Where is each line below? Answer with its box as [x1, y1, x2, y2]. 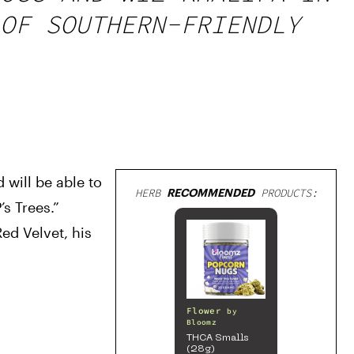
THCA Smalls [186, 333, 249, 343]
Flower [186, 305, 222, 316]
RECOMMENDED [166, 186, 254, 199]
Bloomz [186, 318, 217, 327]
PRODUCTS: [254, 186, 318, 200]
